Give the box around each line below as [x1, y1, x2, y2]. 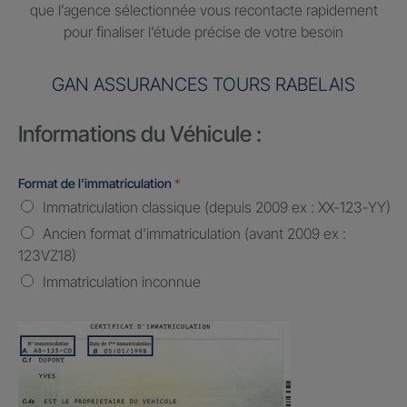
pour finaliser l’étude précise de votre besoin [64, 23, 343, 42]
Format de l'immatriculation [18, 175, 174, 192]
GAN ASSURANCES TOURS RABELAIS [52, 74, 355, 96]
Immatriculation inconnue [43, 273, 201, 292]
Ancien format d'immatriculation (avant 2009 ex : [43, 224, 346, 243]
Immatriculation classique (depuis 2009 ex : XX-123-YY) [43, 198, 392, 217]
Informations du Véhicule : [18, 121, 262, 148]
